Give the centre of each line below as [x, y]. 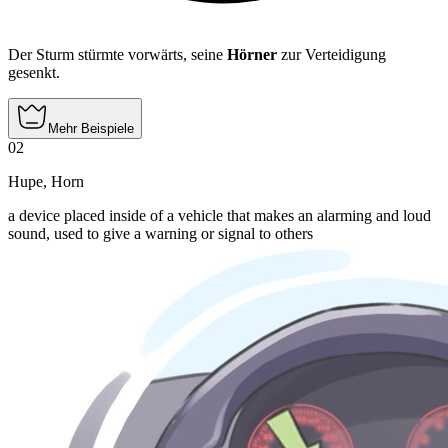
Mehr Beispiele [91, 129]
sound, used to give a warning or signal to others [160, 234]
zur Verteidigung [331, 55]
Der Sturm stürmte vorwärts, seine [117, 55]
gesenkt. [34, 73]
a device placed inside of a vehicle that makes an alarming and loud [219, 216]
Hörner [252, 55]
